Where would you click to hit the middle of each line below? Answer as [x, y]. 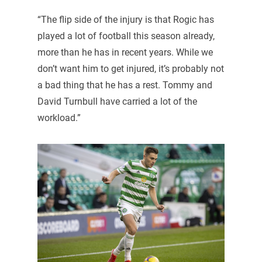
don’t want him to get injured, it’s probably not [130, 69]
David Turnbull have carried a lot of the [117, 102]
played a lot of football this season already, [126, 36]
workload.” [59, 118]
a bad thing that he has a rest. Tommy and [125, 85]
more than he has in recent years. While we [125, 53]
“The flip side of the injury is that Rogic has [125, 20]
